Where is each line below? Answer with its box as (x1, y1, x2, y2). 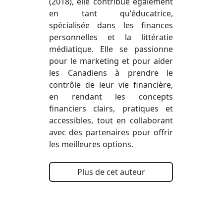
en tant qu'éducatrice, (49, 8, 173, 19)
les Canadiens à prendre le (49, 67, 173, 78)
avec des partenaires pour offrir (49, 127, 173, 138)
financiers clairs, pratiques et (49, 103, 173, 114)
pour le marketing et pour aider (49, 55, 173, 66)
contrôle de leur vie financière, (49, 79, 173, 90)
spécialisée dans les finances (49, 20, 173, 31)
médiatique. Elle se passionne (49, 44, 173, 55)
